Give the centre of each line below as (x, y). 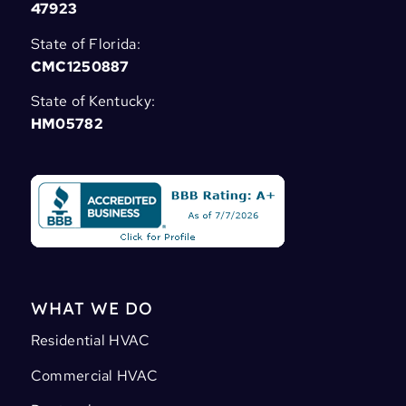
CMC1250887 (80, 66)
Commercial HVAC (96, 375)
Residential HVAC (90, 341)
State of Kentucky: (93, 101)
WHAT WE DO (92, 308)
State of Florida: (86, 43)
